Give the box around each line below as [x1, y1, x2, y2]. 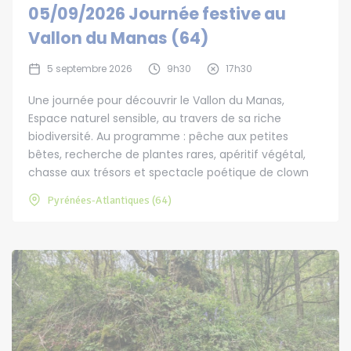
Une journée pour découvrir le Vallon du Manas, [28, 92, 284, 109]
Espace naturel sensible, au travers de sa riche [28, 110, 281, 127]
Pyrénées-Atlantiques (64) [47, 194, 172, 208]
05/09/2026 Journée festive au [28, 2, 286, 26]
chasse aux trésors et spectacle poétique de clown [28, 165, 309, 181]
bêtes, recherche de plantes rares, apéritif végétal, [28, 147, 306, 163]
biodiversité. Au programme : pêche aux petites [28, 128, 288, 145]
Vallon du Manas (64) [28, 27, 208, 50]
